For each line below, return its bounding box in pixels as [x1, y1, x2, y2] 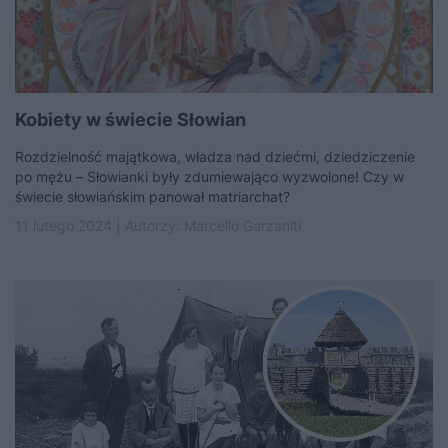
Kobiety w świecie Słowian [15, 109, 246, 130]
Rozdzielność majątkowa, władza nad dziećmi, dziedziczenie [15, 148, 415, 165]
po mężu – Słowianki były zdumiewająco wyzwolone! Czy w [15, 168, 404, 185]
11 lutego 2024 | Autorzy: [15, 217, 184, 234]
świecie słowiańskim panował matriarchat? [15, 188, 290, 205]
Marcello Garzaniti [184, 217, 301, 234]
